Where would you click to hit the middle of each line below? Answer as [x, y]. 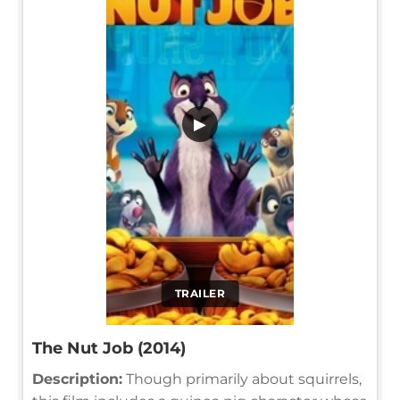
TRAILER [200, 293]
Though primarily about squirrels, [242, 379]
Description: [77, 379]
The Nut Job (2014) [109, 348]
